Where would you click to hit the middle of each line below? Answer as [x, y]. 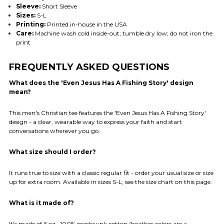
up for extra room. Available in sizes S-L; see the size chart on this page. [110, 181]
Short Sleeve [58, 6]
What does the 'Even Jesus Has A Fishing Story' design [101, 82]
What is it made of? [41, 202]
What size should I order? [52, 151]
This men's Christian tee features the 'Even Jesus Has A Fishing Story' [107, 112]
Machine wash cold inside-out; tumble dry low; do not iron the [123, 33]
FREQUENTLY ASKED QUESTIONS [89, 67]
